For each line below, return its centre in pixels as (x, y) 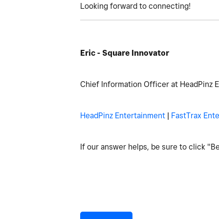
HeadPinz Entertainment (123, 115)
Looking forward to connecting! (135, 6)
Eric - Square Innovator (125, 53)
